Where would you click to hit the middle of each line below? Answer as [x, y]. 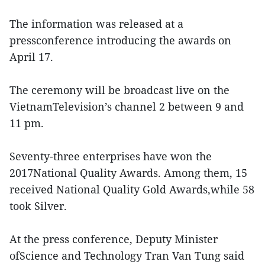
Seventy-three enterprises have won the [111, 156]
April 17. [34, 56]
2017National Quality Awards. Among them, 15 [128, 172]
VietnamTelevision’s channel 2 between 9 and [127, 106]
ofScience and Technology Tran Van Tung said [127, 255]
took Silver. [38, 206]
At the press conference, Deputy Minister [114, 239]
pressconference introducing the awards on [120, 40]
